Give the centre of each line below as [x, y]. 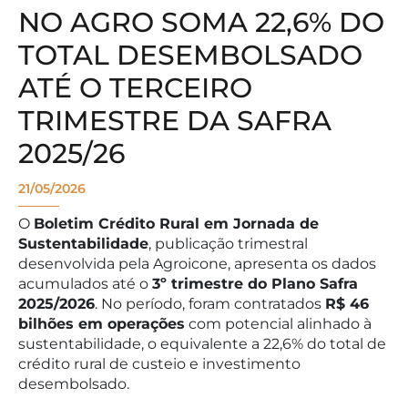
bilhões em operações [102, 324]
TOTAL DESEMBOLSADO [190, 56]
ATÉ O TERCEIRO [135, 88]
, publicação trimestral [228, 244]
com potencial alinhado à [278, 324]
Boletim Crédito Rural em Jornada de [176, 224]
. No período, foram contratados [210, 304]
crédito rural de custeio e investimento [159, 364]
